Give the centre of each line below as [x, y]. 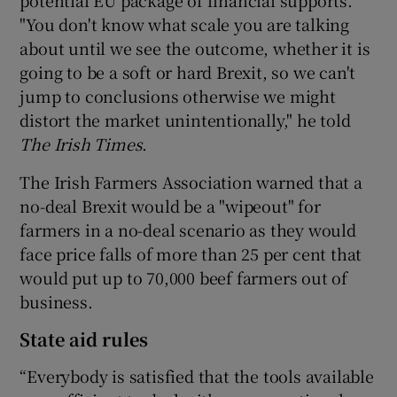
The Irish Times [81, 144]
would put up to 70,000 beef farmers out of [184, 278]
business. [56, 302]
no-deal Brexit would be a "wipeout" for [170, 206]
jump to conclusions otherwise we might [178, 96]
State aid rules [84, 339]
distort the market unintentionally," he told [185, 120]
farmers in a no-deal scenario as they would [188, 230]
